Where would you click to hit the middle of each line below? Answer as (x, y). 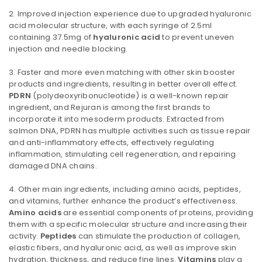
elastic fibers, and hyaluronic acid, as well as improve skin (123, 247)
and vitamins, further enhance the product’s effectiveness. (123, 201)
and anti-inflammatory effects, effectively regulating (112, 142)
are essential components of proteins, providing (157, 212)
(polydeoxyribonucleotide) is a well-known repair (130, 95)
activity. (25, 236)
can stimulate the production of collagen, (158, 236)
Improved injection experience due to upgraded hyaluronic (134, 13)
